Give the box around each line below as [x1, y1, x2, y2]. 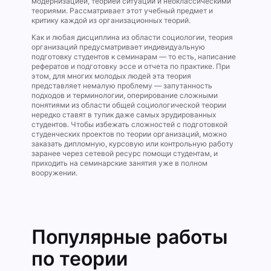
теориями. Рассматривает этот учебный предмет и [31, 6, 213, 16]
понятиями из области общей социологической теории [31, 100, 226, 110]
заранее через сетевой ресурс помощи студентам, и [31, 149, 218, 158]
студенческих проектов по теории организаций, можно [31, 129, 227, 139]
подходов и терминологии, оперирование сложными [31, 91, 218, 100]
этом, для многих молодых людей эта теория [31, 71, 191, 81]
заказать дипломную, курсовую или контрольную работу [31, 139, 233, 149]
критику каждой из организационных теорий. [31, 16, 191, 25]
